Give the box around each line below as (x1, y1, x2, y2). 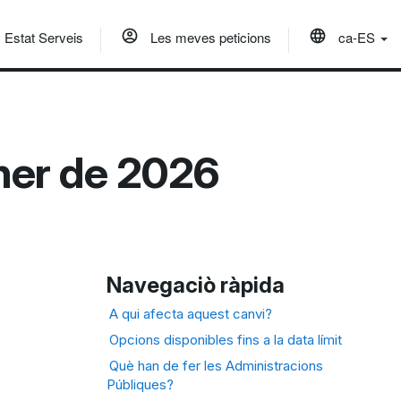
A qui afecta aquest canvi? (109, 304, 273, 322)
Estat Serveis (4, 27, 83, 47)
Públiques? (107, 375, 175, 393)
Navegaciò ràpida (107, 271, 286, 298)
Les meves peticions (147, 27, 271, 47)
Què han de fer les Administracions (109, 356, 324, 374)
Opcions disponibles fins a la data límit (109, 330, 343, 348)
